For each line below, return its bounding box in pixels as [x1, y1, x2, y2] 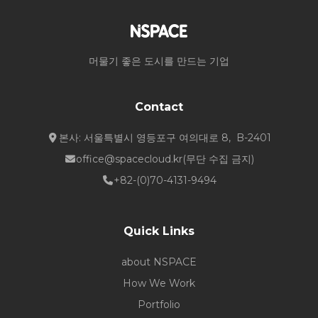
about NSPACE [121, 256, 197, 269]
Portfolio [138, 298, 180, 312]
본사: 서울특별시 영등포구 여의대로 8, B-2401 [58, 131, 271, 145]
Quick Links [124, 224, 194, 238]
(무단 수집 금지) [182, 153, 254, 166]
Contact [135, 100, 183, 114]
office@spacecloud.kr [75, 153, 182, 166]
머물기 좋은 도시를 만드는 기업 [89, 55, 229, 68]
